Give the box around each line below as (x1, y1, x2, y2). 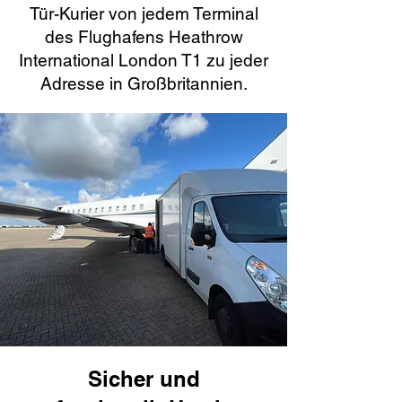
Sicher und (87, 366, 200, 391)
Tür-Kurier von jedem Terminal (29, 4, 258, 23)
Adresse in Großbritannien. (39, 74, 248, 93)
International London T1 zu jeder (19, 50, 268, 70)
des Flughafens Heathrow (44, 27, 243, 47)
